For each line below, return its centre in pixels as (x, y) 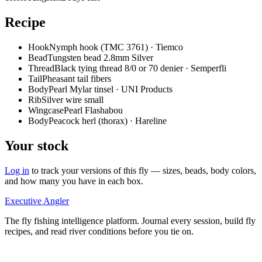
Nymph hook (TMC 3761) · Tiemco (116, 47)
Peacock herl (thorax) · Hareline (108, 120)
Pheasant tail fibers (77, 78)
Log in (17, 170)
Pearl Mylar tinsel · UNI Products (111, 89)
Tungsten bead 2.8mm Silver (100, 57)
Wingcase (46, 110)
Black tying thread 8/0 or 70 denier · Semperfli (140, 68)
